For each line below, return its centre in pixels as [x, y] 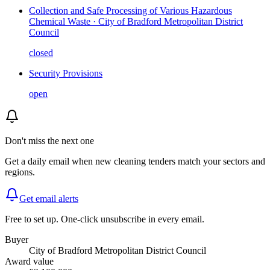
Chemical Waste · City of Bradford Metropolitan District [136, 22]
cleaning [130, 162]
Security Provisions [66, 74]
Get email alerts [49, 199]
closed [41, 53]
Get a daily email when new [58, 162]
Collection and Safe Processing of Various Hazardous [130, 11]
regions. [20, 172]
